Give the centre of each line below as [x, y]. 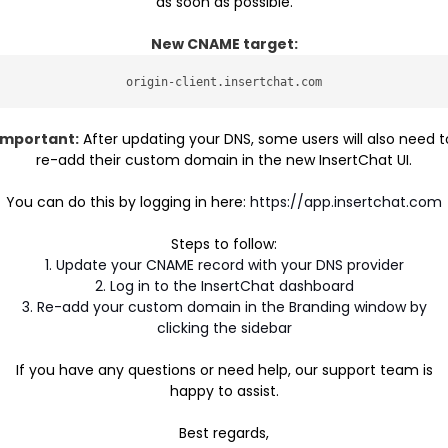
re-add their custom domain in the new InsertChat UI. [224, 160]
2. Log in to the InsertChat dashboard [224, 286]
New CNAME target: [224, 44]
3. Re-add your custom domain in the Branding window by [224, 307]
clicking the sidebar [224, 328]
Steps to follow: [224, 244]
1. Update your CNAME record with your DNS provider [224, 265]
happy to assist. [224, 391]
